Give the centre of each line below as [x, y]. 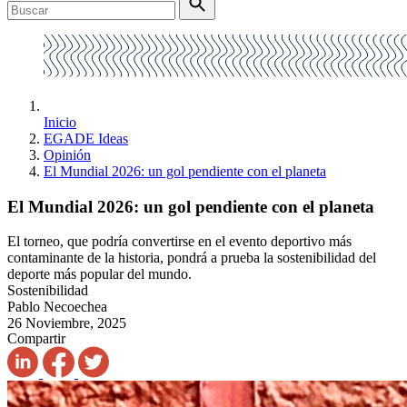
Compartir [36, 339]
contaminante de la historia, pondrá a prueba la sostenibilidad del [192, 258]
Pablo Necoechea [57, 307]
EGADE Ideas [86, 139]
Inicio [60, 122]
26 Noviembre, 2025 [67, 323]
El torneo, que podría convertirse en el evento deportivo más [179, 242]
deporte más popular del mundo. [99, 274]
